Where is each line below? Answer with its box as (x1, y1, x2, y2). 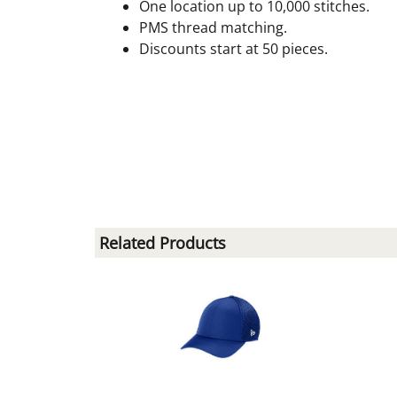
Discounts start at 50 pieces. (139, 38, 328, 58)
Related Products (99, 231, 226, 253)
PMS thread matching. (139, 17, 287, 37)
